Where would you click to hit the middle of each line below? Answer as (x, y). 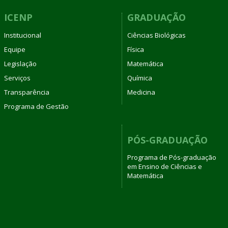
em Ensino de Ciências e (165, 166)
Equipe (15, 49)
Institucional (22, 35)
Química (140, 78)
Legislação (20, 63)
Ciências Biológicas (156, 35)
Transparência (26, 92)
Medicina (141, 92)
